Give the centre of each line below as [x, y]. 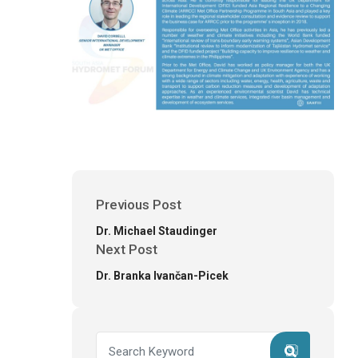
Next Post [127, 250]
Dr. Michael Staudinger [157, 231]
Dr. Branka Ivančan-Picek [162, 276]
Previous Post [139, 205]
